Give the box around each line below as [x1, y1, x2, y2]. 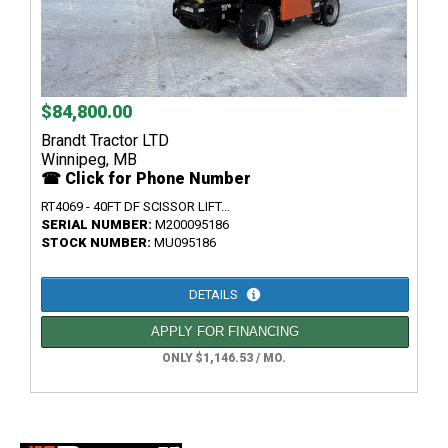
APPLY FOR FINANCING [151, 324, 299, 340]
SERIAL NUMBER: [41, 217, 155, 233]
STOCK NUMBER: [41, 235, 154, 251]
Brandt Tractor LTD [41, 131, 169, 151]
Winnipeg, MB [41, 150, 137, 170]
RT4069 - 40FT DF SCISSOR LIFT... [41, 199, 230, 215]
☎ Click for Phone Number [41, 169, 251, 189]
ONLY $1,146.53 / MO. [162, 351, 286, 366]
